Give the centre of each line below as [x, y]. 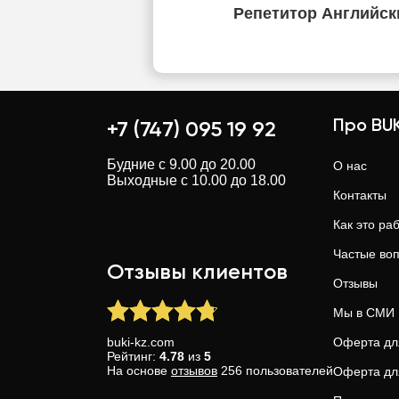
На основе [139, 370]
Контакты [360, 195]
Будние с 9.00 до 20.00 [181, 164]
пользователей [288, 370]
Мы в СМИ [364, 313]
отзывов [194, 370]
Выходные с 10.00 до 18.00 [196, 180]
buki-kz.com [141, 342]
